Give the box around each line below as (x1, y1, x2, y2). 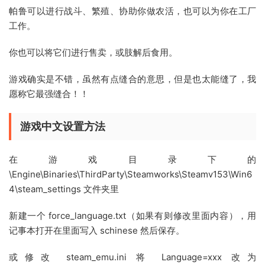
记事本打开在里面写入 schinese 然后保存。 (9, 225, 185, 236)
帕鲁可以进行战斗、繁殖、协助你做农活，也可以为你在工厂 (9, 5, 256, 17)
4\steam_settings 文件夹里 (9, 183, 119, 195)
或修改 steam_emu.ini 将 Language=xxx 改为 (9, 251, 256, 263)
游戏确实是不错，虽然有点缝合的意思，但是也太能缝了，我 (9, 73, 256, 85)
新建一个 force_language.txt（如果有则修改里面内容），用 (9, 210, 256, 221)
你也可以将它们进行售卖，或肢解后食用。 (9, 47, 177, 58)
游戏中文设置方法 (20, 120, 105, 132)
